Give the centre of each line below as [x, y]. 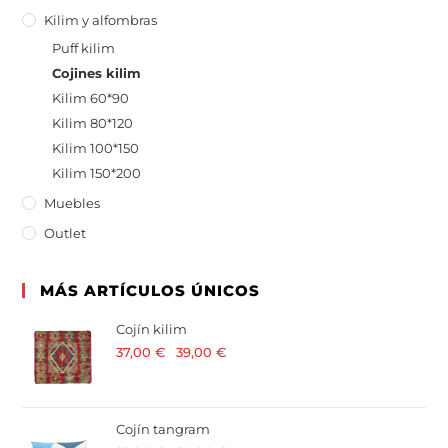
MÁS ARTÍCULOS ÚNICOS [150, 291]
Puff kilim [84, 48]
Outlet [65, 233]
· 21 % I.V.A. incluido [278, 354]
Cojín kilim [152, 329]
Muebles [72, 203]
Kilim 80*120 [93, 123]
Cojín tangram [163, 429]
